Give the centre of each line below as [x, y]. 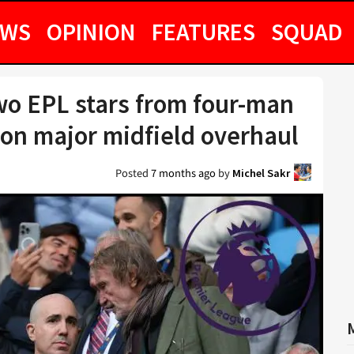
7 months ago [183, 173]
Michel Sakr [261, 173]
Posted [133, 173]
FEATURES [203, 32]
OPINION [91, 32]
